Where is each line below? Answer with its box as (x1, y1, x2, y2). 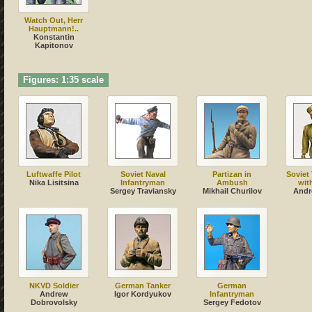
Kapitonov (34, 41, 73, 50)
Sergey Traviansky (109, 187, 176, 196)
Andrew (39, 290, 68, 299)
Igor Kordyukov (114, 290, 171, 299)
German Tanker (115, 281, 171, 290)
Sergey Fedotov (203, 298, 261, 307)
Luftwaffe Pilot (26, 170, 81, 179)
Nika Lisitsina (29, 178, 79, 187)
